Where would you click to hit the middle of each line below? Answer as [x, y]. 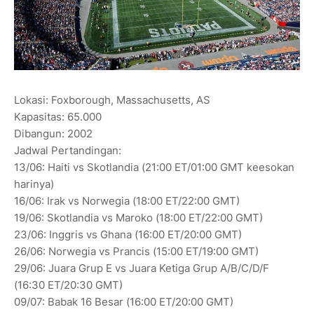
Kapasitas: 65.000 [58, 116]
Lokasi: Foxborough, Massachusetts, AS [112, 100]
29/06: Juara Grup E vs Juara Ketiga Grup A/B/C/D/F [142, 268]
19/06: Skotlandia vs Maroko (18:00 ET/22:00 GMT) [138, 217]
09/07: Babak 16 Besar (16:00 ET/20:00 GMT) [124, 301]
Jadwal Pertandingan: [68, 150]
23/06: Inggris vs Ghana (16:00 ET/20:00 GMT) [128, 234]
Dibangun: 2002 [53, 133]
